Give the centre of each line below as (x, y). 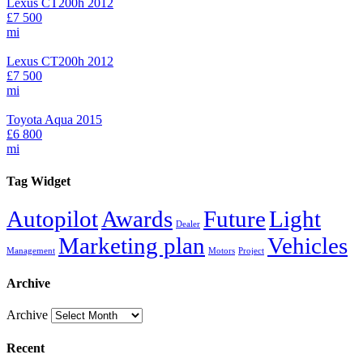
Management (31, 250)
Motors (222, 250)
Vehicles (307, 245)
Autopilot (52, 218)
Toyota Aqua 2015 (54, 120)
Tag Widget (38, 181)
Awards (137, 218)
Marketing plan (132, 245)
